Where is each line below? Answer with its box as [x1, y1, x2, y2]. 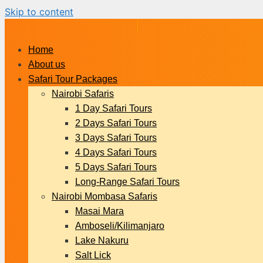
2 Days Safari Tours [75, 118, 157, 128]
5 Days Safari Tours [75, 162, 157, 172]
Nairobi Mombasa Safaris [52, 191, 157, 201]
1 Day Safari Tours [75, 103, 152, 113]
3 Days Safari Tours [75, 133, 157, 143]
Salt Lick [75, 250, 111, 260]
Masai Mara [75, 206, 124, 216]
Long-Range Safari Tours [75, 177, 180, 187]
